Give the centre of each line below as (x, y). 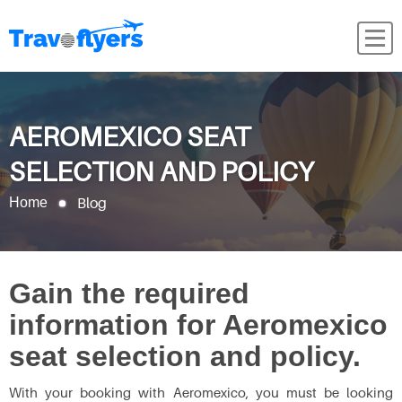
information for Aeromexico (198, 325)
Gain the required (129, 293)
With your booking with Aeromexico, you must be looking (201, 392)
